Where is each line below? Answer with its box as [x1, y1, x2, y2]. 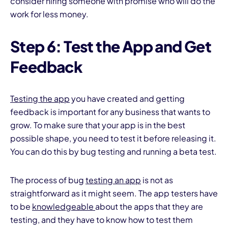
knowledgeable [32, 201, 95, 212]
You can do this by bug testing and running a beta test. [10, 146, 217, 157]
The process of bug [10, 175, 85, 186]
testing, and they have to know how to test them [10, 214, 193, 225]
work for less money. [10, 9, 89, 20]
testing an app [85, 175, 141, 186]
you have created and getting [70, 93, 185, 104]
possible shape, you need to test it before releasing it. [10, 133, 216, 144]
